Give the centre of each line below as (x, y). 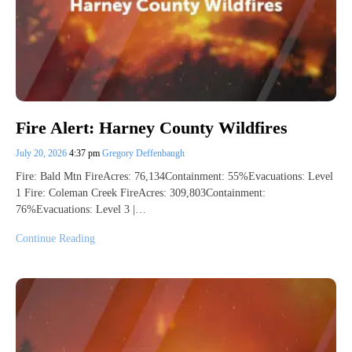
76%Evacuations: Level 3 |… (81, 209)
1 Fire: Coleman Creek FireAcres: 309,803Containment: (141, 192)
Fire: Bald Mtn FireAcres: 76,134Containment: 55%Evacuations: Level (174, 176)
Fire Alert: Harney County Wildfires (152, 127)
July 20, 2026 (42, 153)
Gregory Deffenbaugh (143, 153)
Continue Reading (55, 238)
